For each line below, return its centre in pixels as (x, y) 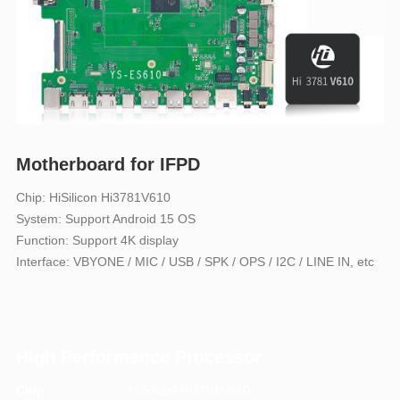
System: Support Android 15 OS (105, 219)
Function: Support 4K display (97, 240)
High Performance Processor (138, 357)
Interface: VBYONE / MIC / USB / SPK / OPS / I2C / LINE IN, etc (195, 262)
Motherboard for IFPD (108, 164)
